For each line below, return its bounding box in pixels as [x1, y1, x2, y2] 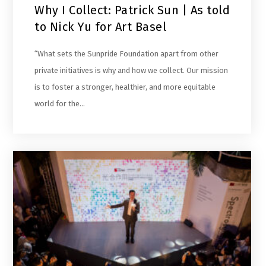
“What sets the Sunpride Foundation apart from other [34, 49, 219, 59]
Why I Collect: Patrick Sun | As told [34, 3, 230, 18]
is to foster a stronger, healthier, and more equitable [34, 83, 216, 92]
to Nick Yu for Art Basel [34, 20, 167, 34]
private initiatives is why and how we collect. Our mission [34, 66, 229, 75]
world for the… [34, 99, 85, 109]
